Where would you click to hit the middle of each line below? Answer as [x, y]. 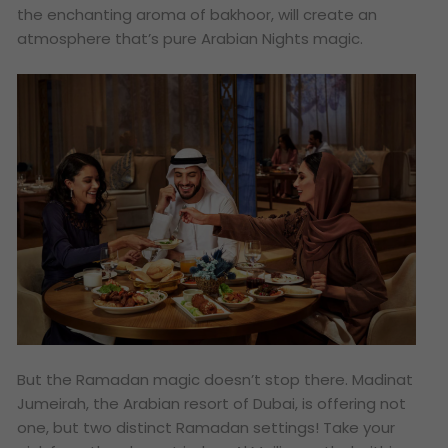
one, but [50, 427]
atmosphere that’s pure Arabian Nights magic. [190, 39]
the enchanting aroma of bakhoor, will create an [197, 15]
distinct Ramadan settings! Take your [256, 427]
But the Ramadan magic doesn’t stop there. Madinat [215, 379]
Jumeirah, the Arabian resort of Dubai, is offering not [212, 403]
